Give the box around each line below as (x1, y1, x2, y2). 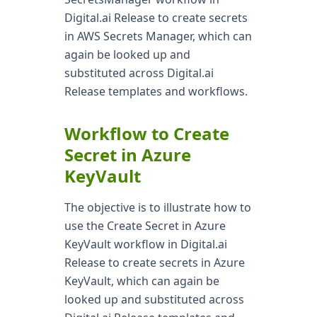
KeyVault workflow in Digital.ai (64, 236, 227, 252)
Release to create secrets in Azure (64, 255, 245, 270)
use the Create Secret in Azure (64, 218, 226, 234)
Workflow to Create (64, 122, 229, 145)
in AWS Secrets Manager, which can (64, 28, 252, 44)
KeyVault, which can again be (64, 273, 219, 289)
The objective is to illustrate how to (64, 200, 251, 215)
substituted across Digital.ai (64, 65, 214, 81)
